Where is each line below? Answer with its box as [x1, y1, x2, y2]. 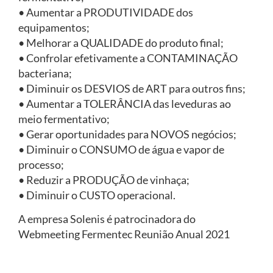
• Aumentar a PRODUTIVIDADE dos [18, 5, 193, 19]
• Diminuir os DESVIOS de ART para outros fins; [18, 81, 246, 95]
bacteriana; [18, 66, 72, 80]
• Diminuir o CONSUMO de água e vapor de [18, 142, 224, 156]
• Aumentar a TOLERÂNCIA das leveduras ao [18, 96, 231, 110]
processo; [18, 157, 64, 171]
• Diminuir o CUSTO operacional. [18, 188, 175, 202]
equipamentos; [18, 20, 90, 34]
